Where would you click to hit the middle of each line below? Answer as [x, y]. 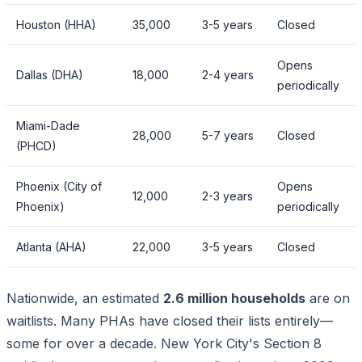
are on [328, 298]
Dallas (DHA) [50, 74]
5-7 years [228, 135]
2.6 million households [234, 298]
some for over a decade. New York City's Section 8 [164, 343]
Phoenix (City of [59, 186]
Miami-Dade [48, 125]
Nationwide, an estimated [85, 298]
